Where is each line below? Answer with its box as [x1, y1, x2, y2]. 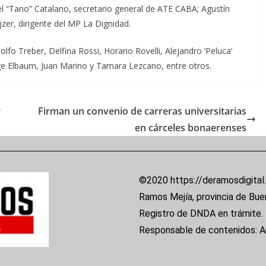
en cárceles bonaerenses [135, 121, 246, 134]
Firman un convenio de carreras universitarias [38, 104, 246, 118]
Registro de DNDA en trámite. [139, 208, 263, 219]
